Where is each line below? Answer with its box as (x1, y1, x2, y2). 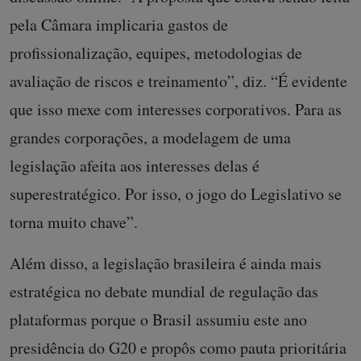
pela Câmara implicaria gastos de (10, 13, 228, 35)
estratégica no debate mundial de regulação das (10, 280, 318, 302)
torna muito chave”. (10, 210, 143, 233)
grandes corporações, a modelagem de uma (10, 126, 291, 148)
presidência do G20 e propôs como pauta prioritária (10, 336, 346, 359)
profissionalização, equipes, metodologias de (10, 41, 302, 64)
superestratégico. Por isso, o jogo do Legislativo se (10, 182, 342, 205)
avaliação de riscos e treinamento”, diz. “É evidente (10, 69, 347, 92)
